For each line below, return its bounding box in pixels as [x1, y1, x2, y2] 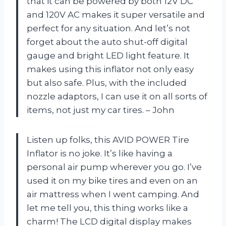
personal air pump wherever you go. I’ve [27, 161, 202, 172]
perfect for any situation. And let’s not [27, 23, 190, 33]
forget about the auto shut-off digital [27, 36, 188, 47]
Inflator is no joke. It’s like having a [27, 148, 173, 158]
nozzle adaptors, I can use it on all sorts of [27, 91, 207, 101]
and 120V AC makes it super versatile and [27, 9, 205, 20]
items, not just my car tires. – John [27, 104, 175, 115]
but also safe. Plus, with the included [27, 77, 187, 88]
